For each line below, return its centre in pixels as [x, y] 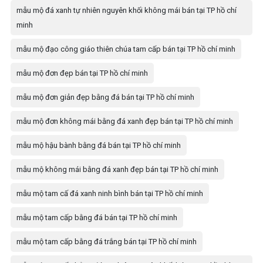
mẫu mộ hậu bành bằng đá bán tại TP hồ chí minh [99, 145]
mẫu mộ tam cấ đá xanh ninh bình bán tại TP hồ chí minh [110, 193]
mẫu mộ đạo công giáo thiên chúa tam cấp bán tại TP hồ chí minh [126, 49]
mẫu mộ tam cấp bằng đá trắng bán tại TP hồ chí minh [107, 241]
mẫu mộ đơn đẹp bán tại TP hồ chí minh [82, 73]
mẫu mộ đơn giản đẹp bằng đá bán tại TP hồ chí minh [105, 97]
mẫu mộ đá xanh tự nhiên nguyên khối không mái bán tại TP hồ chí [127, 10]
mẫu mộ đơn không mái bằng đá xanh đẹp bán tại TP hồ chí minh [125, 121]
